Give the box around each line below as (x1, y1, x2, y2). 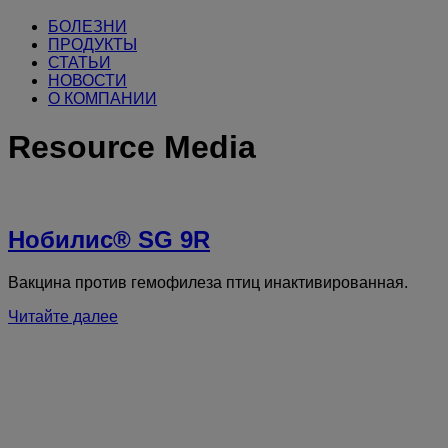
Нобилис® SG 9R (8, 225, 210, 253)
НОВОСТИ (48, 72, 127, 89)
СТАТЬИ (48, 54, 111, 71)
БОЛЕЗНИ (48, 18, 127, 35)
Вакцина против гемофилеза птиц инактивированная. (8, 273, 408, 291)
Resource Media (8, 129, 256, 166)
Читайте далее (8, 307, 118, 325)
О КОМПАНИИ (48, 90, 157, 107)
